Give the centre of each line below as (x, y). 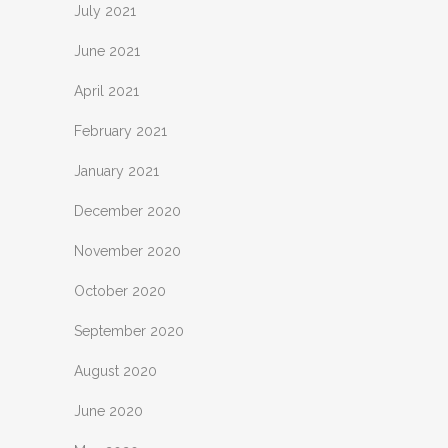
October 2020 (120, 291)
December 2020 (127, 211)
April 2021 (106, 91)
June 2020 (108, 411)
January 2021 (116, 171)
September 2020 (129, 331)
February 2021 (120, 131)
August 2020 (115, 371)
